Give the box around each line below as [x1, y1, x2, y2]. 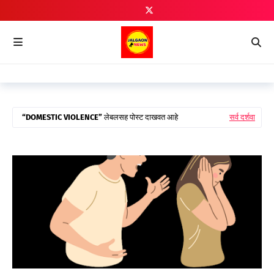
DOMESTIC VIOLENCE [26, 113, 98, 122]
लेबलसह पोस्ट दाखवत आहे [102, 113, 178, 122]
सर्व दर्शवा [229, 113, 255, 122]
